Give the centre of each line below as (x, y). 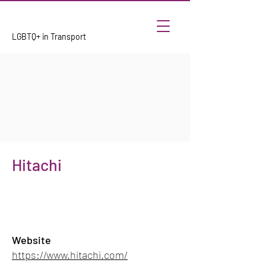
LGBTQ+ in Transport (50, 37)
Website (31, 240)
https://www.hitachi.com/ (70, 255)
